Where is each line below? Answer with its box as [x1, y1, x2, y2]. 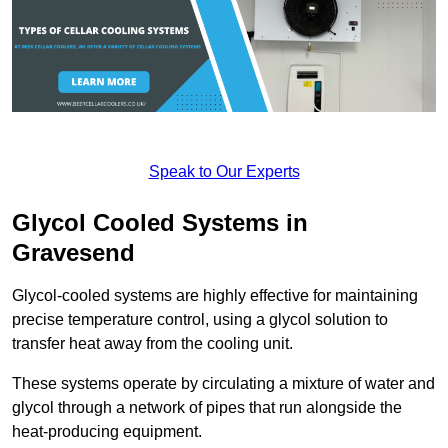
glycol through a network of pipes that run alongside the [12, 398, 402, 416]
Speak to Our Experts [148, 162, 300, 180]
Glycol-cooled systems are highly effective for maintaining [12, 286, 418, 304]
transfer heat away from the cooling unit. [12, 334, 293, 352]
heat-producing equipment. [12, 422, 202, 440]
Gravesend [12, 238, 135, 266]
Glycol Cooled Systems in [12, 208, 308, 236]
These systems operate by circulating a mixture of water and [12, 374, 435, 392]
